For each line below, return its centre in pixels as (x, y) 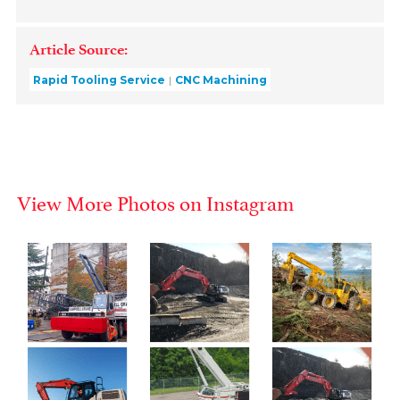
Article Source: (79, 49)
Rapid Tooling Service (100, 80)
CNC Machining (221, 80)
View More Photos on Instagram (156, 201)
